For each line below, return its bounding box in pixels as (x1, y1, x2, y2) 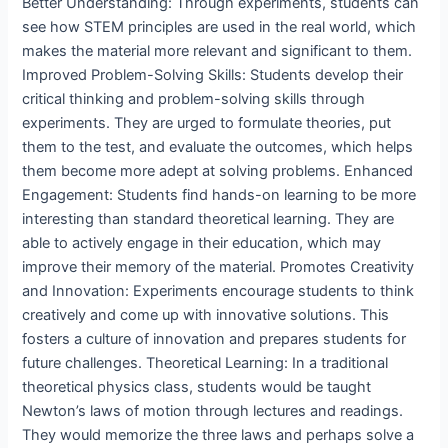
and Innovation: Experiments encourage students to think (22, 281, 415, 300)
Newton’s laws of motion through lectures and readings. (22, 401, 404, 420)
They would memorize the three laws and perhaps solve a (22, 425, 415, 444)
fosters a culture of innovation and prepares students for (22, 329, 407, 348)
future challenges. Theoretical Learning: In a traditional (22, 353, 389, 372)
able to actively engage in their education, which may (22, 233, 382, 252)
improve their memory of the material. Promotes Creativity (22, 257, 415, 276)
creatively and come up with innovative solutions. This (22, 305, 390, 324)
